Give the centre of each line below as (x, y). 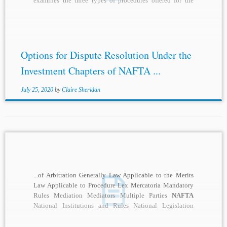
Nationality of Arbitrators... (70, 216)
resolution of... (53, 11)
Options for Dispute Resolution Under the (106, 55)
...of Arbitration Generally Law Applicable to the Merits (113, 175)
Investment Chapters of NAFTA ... (90, 71)
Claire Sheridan (81, 90)
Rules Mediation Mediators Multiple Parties (103, 196)
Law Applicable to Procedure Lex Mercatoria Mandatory (113, 185)
